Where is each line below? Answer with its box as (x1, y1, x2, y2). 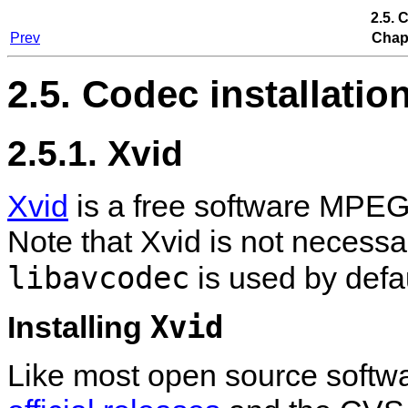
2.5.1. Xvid (7, 132, 183, 173)
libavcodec (7, 260, 189, 297)
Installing (7, 310, 150, 345)
